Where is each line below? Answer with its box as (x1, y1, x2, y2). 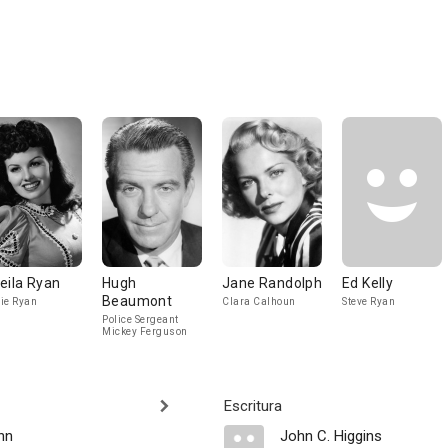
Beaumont (102, 293, 173, 309)
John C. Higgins (280, 427, 382, 445)
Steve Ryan (342, 296, 395, 307)
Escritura (224, 397, 282, 415)
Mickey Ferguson (102, 326, 188, 337)
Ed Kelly (342, 275, 394, 291)
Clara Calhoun (222, 296, 296, 307)
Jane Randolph (222, 275, 323, 291)
